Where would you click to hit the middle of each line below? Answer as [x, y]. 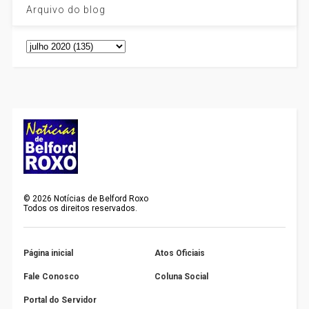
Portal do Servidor [60, 300]
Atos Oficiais [180, 253]
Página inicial [49, 253]
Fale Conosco [52, 277]
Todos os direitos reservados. [81, 209]
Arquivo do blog [66, 9]
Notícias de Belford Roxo [100, 199]
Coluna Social [181, 277]
